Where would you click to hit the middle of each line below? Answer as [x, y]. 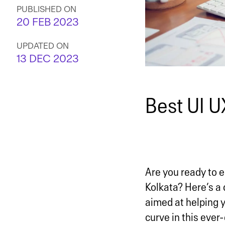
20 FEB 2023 [48, 22]
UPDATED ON [43, 46]
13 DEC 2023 [48, 59]
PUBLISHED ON [46, 9]
